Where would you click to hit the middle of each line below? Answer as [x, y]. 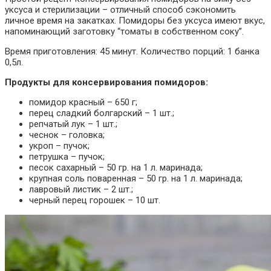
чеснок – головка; [67, 135]
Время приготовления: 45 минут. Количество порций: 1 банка [132, 52]
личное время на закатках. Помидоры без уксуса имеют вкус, [135, 21]
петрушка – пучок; [67, 157]
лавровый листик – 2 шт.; [81, 190]
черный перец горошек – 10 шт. [95, 201]
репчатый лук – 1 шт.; [73, 124]
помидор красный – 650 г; [83, 103]
